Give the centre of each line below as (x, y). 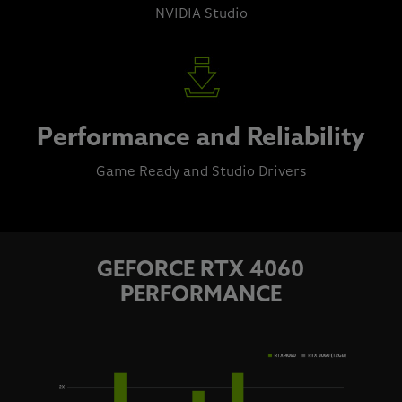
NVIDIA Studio (201, 15)
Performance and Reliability (201, 140)
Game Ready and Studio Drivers (201, 173)
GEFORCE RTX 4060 (201, 271)
